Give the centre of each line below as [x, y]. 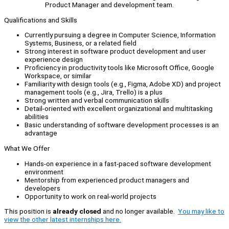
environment [44, 171]
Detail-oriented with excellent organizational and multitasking [119, 109]
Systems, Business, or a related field [81, 43]
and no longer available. [140, 211]
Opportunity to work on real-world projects [91, 196]
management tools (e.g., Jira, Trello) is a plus [94, 92]
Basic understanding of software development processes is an [122, 125]
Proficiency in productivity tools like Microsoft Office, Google [119, 68]
